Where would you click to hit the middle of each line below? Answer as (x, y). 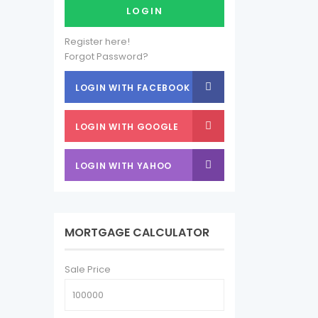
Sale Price (88, 269)
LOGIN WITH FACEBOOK (133, 88)
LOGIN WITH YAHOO (124, 166)
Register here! (97, 42)
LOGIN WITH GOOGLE (127, 127)
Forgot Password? (106, 56)
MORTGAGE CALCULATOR (137, 232)
